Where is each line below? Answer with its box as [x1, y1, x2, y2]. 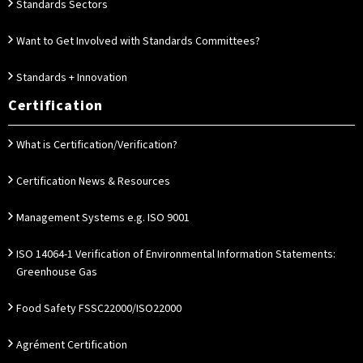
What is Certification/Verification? [16, 137, 177, 153]
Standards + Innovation [16, 70, 127, 86]
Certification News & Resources [16, 173, 170, 190]
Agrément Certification [16, 337, 127, 353]
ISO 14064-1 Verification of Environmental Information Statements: [16, 246, 335, 263]
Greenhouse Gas [16, 264, 97, 280]
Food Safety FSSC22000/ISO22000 [16, 301, 181, 317]
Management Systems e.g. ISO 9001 [16, 210, 190, 226]
